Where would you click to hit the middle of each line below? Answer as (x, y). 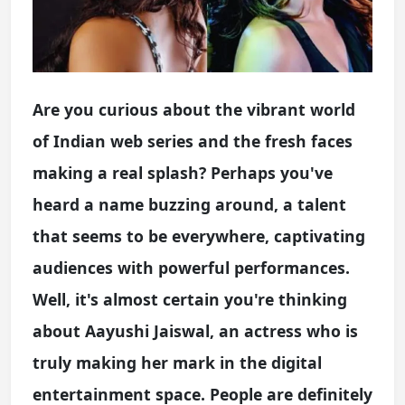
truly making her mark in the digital (177, 362)
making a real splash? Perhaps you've (183, 172)
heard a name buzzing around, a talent (189, 204)
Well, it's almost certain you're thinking (190, 299)
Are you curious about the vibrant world (194, 109)
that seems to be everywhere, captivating (199, 235)
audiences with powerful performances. (191, 267)
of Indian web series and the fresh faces (193, 141)
